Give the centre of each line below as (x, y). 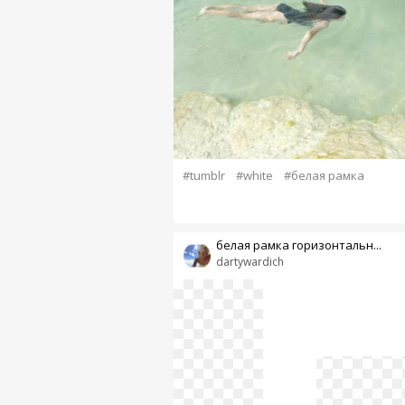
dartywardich (250, 262)
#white (254, 176)
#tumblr (203, 176)
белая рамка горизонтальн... (298, 245)
